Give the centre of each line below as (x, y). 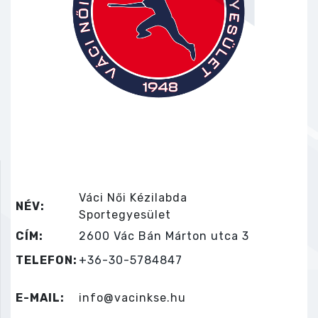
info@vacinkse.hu (132, 297)
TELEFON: (46, 260)
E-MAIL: (40, 297)
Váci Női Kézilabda (133, 197)
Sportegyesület (125, 214)
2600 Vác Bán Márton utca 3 (164, 236)
